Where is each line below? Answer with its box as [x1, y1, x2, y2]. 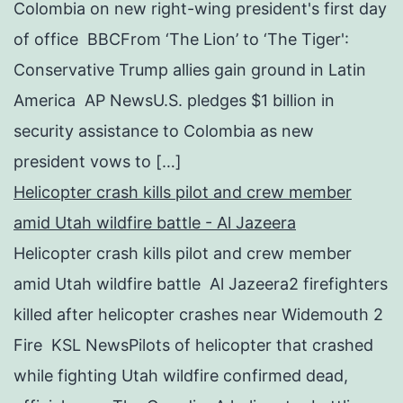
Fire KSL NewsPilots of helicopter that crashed [13, 335, 373, 354]
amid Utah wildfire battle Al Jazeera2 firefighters [13, 273, 388, 293]
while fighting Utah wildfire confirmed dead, [13, 365, 348, 385]
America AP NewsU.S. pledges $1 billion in [13, 90, 335, 110]
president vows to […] [13, 151, 182, 171]
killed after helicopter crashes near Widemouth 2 [13, 304, 383, 324]
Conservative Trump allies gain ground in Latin [13, 59, 366, 79]
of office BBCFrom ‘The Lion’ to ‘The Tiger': [13, 29, 349, 49]
